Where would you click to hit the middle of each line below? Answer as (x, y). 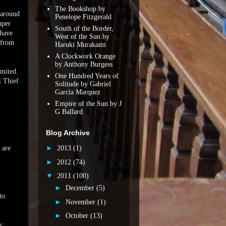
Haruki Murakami (80, 44)
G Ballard (69, 111)
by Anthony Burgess (83, 64)
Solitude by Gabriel (83, 84)
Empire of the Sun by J (88, 103)
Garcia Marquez (77, 92)
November (81, 202)
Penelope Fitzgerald (83, 17)
